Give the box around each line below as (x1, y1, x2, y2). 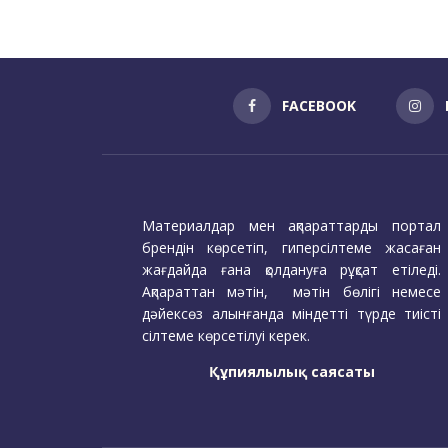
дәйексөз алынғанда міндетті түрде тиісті (142, 304, 441, 324)
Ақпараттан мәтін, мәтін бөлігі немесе (142, 282, 441, 302)
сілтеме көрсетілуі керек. (142, 326, 310, 346)
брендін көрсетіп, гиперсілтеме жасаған (142, 238, 441, 258)
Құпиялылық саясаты (208, 362, 375, 382)
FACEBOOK (282, 96, 356, 116)
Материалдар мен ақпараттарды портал (142, 216, 441, 236)
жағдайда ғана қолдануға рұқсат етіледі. (142, 260, 441, 280)
